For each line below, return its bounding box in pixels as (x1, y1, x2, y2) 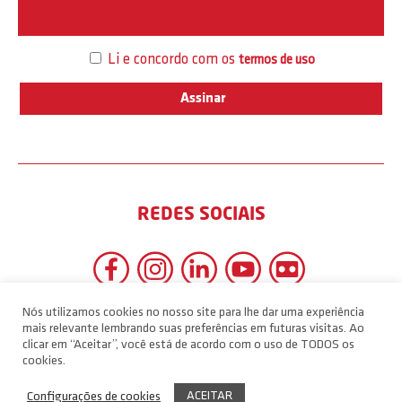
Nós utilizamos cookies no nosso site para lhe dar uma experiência (22, 306, 364, 319)
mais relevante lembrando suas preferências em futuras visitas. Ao (22, 322, 364, 336)
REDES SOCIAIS (136, 202, 266, 224)
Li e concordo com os (104, 52, 239, 67)
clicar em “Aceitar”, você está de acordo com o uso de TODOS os (22, 338, 354, 352)
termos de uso (239, 54, 315, 67)
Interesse (171, 12, 231, 26)
